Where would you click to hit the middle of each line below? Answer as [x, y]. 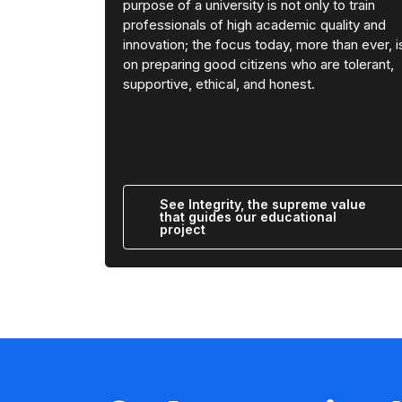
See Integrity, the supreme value [263, 204]
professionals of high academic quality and [254, 24]
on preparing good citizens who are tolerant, [258, 64]
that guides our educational [248, 217]
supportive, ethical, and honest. [219, 83]
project [183, 229]
